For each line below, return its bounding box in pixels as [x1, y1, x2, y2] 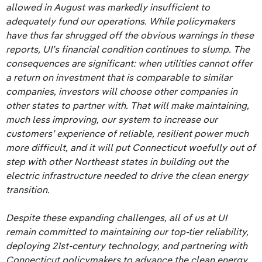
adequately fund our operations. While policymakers [6, 15, 235, 27]
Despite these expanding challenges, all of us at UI [6, 212, 227, 223]
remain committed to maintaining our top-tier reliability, [6, 226, 249, 237]
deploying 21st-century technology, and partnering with [6, 240, 247, 251]
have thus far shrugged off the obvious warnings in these [6, 29, 254, 41]
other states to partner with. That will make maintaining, [6, 99, 249, 111]
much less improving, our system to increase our [6, 113, 218, 125]
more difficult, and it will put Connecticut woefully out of [6, 142, 256, 153]
